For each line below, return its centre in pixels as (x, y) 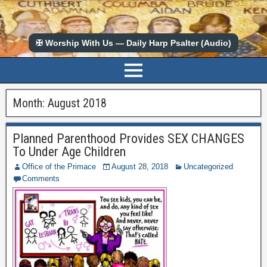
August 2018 (77, 103)
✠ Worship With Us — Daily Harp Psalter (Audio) (133, 43)
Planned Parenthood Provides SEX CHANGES (128, 139)
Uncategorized (208, 167)
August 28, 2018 (140, 167)
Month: (30, 103)
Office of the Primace (59, 167)
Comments (41, 178)
